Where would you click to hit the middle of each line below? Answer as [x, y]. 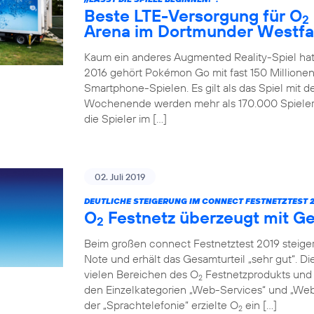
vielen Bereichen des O [141, 274]
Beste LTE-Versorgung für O [193, 16]
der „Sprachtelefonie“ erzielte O [161, 305]
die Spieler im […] [125, 119]
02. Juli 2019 [120, 177]
